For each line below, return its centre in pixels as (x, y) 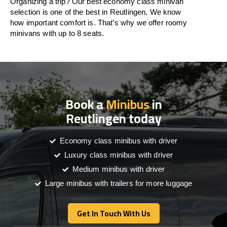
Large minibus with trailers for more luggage (119, 183)
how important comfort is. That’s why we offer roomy (99, 23)
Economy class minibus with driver (119, 141)
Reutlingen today (113, 118)
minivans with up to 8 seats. (57, 33)
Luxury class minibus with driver (119, 155)
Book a (85, 104)
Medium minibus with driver (119, 169)
